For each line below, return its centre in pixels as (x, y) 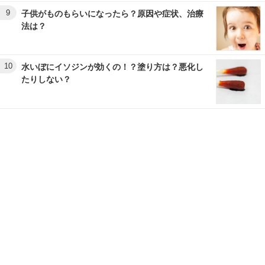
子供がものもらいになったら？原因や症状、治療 (112, 14)
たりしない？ (46, 80)
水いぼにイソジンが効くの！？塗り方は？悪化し (112, 67)
